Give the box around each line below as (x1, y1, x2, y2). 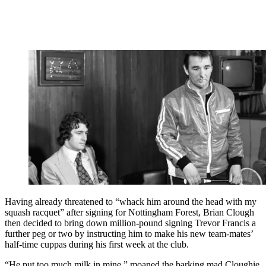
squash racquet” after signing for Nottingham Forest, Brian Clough (5, 207, 254, 217)
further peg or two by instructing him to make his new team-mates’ (5, 228, 253, 239)
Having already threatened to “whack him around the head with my (5, 196, 256, 207)
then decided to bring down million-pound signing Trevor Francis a (5, 217, 256, 228)
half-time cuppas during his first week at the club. (5, 239, 189, 249)
